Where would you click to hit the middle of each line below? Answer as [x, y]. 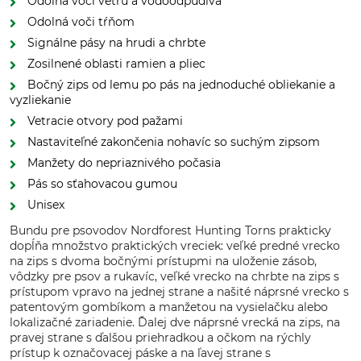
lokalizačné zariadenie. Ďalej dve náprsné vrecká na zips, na [175, 322]
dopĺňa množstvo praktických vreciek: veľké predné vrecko [175, 246]
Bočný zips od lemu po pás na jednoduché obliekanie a [181, 85]
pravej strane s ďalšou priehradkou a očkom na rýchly [160, 338]
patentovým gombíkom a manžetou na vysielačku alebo [169, 307]
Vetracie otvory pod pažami [105, 121]
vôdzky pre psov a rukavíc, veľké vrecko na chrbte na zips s [174, 276]
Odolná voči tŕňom [81, 22]
